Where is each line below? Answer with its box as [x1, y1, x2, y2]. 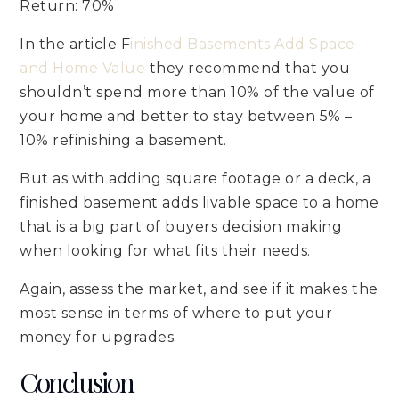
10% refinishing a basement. [20, 131, 227, 149]
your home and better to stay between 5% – [20, 107, 353, 125]
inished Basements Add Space [130, 35, 355, 53]
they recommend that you [145, 59, 351, 77]
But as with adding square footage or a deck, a [20, 169, 371, 187]
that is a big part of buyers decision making [20, 217, 343, 235]
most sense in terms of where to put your [20, 304, 333, 322]
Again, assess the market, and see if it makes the [20, 280, 379, 297]
